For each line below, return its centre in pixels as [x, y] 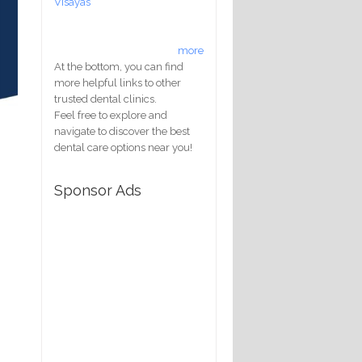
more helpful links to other [118, 82]
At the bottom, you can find [119, 66]
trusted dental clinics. [105, 99]
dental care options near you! [123, 147]
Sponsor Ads [98, 190]
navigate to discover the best [122, 131]
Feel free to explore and [111, 115]
